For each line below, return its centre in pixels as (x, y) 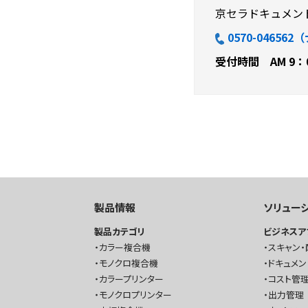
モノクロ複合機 (129, 263)
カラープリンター (131, 279)
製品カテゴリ (120, 231)
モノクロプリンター (135, 295)
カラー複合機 (125, 247)
